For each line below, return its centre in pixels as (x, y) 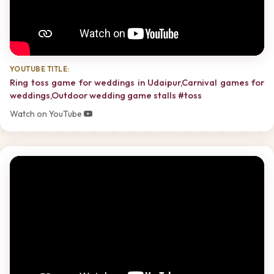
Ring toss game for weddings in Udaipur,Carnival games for (137, 83)
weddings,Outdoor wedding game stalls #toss (106, 95)
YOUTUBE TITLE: (40, 68)
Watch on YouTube (47, 113)
